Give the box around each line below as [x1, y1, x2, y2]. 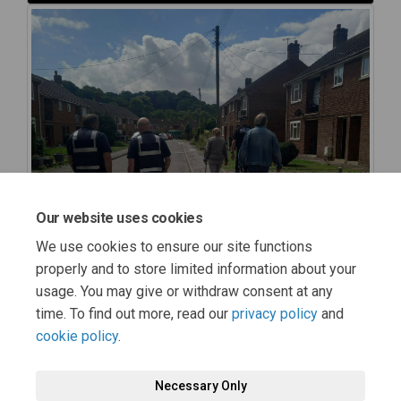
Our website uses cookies [36, 209, 203, 226]
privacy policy [232, 305, 318, 322]
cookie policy [36, 328, 118, 345]
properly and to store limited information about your [36, 260, 356, 277]
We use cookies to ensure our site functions [36, 238, 312, 255]
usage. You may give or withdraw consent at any [36, 283, 333, 300]
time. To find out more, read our [36, 305, 232, 322]
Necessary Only [154, 379, 247, 393]
